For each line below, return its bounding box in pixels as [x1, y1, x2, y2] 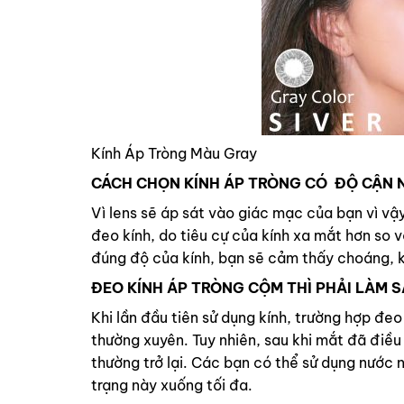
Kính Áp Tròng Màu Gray [90, 144, 257, 163]
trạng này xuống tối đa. [90, 376, 252, 395]
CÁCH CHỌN [90, 174, 184, 193]
